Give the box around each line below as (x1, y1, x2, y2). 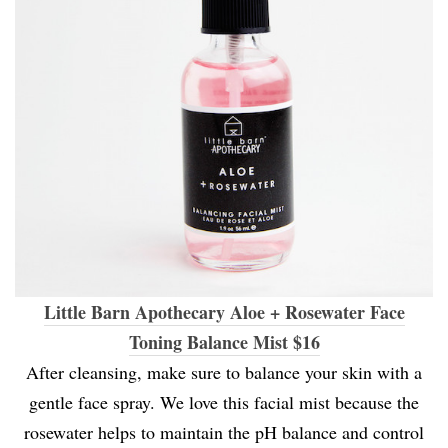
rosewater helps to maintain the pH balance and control (24, 420, 424, 445)
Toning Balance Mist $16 (128, 329, 320, 356)
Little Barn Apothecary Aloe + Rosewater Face (43, 299, 405, 326)
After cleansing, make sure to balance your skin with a (26, 360, 422, 385)
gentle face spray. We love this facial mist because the (29, 390, 419, 415)
